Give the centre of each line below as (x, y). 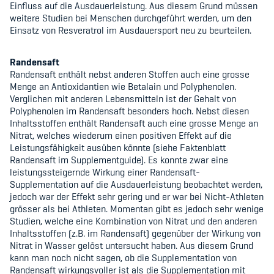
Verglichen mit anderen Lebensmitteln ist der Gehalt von (123, 99)
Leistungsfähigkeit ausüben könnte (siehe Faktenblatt (118, 148)
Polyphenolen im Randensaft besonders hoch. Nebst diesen (129, 111)
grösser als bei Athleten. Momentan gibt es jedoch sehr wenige (137, 209)
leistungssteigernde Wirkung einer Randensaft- (105, 172)
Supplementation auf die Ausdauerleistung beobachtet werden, (136, 184)
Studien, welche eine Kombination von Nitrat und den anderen (133, 221)
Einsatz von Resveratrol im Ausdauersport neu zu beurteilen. (131, 30)
